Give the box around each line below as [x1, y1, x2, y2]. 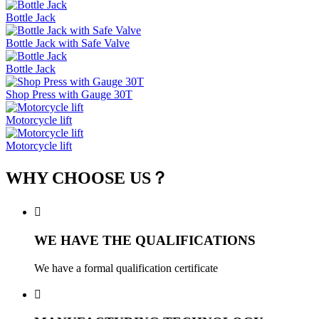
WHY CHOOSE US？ [6, 169, 168, 188]
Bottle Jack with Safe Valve [6, 37, 130, 50]
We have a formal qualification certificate [34, 261, 218, 274]
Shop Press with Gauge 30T [6, 88, 132, 101]
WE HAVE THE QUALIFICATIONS [34, 232, 256, 248]
